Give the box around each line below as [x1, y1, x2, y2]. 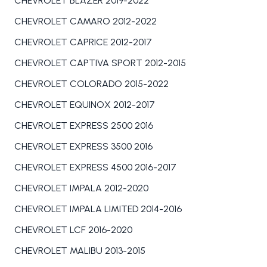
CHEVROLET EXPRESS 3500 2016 [14, 141, 153, 153]
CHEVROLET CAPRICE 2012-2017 [14, 36, 152, 48]
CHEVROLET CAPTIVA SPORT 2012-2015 [14, 57, 186, 69]
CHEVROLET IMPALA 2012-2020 [14, 182, 148, 194]
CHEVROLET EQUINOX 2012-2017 [14, 99, 155, 111]
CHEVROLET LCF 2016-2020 [14, 224, 132, 236]
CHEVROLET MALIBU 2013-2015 [14, 245, 145, 257]
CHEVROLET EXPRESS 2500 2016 [14, 120, 153, 132]
